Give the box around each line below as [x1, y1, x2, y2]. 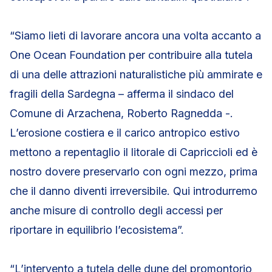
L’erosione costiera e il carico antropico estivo [10, 126, 240, 139]
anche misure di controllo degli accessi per [10, 204, 223, 217]
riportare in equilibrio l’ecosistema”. [10, 223, 184, 236]
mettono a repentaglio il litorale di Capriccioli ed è [10, 146, 257, 158]
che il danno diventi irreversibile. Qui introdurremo [10, 185, 257, 197]
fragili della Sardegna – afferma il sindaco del [10, 87, 234, 100]
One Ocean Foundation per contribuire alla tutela [10, 49, 253, 61]
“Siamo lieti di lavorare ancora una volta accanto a [10, 29, 261, 42]
